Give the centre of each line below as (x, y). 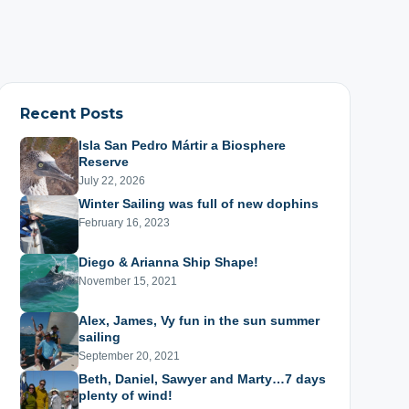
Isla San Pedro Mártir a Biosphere (182, 145)
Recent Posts (71, 113)
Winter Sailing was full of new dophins (198, 203)
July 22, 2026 (111, 180)
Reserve (103, 161)
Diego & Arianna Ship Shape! (168, 262)
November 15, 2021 (127, 281)
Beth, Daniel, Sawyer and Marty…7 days (202, 378)
